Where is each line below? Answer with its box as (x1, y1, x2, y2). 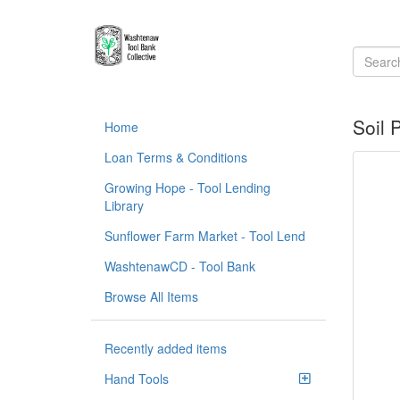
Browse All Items (104, 287, 198, 305)
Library (104, 196, 144, 214)
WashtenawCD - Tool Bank (104, 257, 255, 275)
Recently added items (104, 339, 227, 357)
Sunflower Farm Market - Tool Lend (104, 227, 305, 245)
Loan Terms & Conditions (104, 148, 247, 166)
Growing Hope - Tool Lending (104, 179, 271, 196)
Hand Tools (104, 370, 169, 387)
